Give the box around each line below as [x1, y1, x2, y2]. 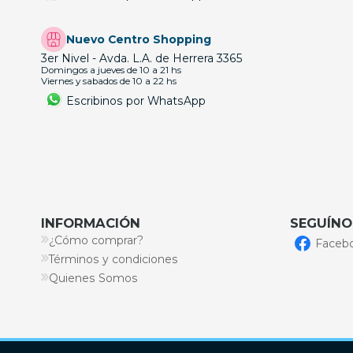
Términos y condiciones [49, 253, 178, 266]
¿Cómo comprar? [49, 234, 143, 247]
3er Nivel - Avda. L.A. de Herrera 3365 [41, 52, 243, 65]
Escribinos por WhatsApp [66, 94, 206, 107]
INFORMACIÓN [41, 215, 140, 232]
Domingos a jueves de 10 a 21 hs [41, 65, 181, 76]
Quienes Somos [49, 272, 138, 285]
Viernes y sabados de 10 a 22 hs [41, 76, 176, 87]
